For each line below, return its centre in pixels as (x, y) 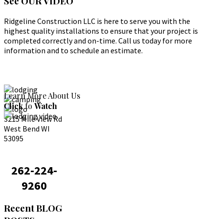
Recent (20, 208)
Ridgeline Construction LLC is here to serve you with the (97, 21)
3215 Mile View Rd (33, 119)
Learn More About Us (42, 95)
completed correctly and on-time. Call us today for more (98, 40)
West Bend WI (27, 128)
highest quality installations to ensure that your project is (101, 31)
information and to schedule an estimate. (73, 50)
